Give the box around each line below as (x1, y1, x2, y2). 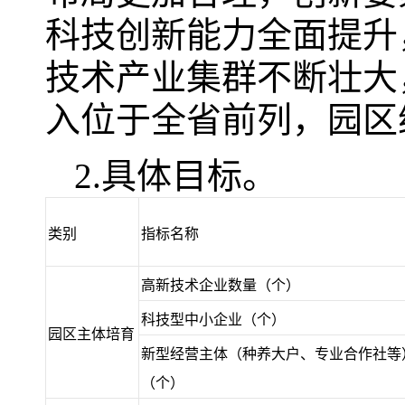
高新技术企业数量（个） (141, 278, 300, 293)
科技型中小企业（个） (141, 312, 286, 327)
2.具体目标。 (74, 156, 278, 195)
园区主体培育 (48, 326, 135, 342)
